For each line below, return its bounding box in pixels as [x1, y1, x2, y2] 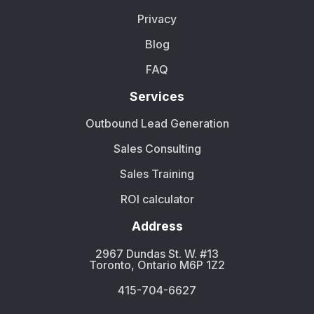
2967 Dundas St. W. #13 [95, 246, 219, 261]
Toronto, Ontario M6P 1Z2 [89, 257, 225, 272]
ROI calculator [120, 192, 194, 207]
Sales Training [120, 167, 194, 182]
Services [130, 89, 184, 104]
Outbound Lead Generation [85, 116, 229, 131]
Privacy [137, 12, 177, 27]
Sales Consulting [113, 142, 201, 156]
